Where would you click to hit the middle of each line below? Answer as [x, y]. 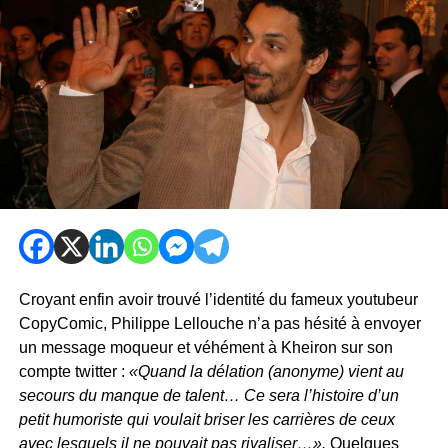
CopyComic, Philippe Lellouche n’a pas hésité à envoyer [219, 324]
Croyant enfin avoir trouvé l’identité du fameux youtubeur [218, 300]
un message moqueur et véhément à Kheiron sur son [205, 348]
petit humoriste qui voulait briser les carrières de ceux [206, 420]
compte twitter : [73, 372]
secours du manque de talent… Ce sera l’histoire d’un [208, 396]
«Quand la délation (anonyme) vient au [266, 372]
